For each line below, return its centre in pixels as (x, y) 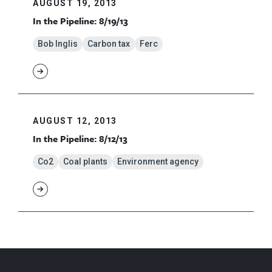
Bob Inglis (58, 44)
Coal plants (85, 162)
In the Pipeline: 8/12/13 (80, 139)
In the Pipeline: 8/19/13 (80, 21)
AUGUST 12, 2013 (75, 121)
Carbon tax (109, 44)
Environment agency (158, 162)
